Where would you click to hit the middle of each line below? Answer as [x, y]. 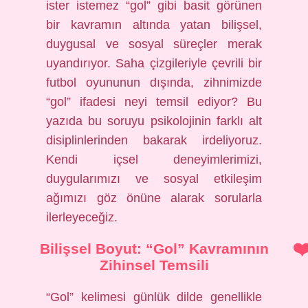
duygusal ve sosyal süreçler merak [154, 44]
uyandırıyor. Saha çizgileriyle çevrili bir [154, 63]
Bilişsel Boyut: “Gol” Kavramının [154, 249]
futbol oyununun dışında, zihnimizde [154, 82]
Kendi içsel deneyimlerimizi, [154, 159]
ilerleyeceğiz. [82, 217]
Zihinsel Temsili [154, 265]
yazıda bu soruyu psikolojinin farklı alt [154, 121]
